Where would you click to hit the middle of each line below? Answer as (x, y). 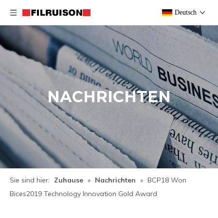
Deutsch (186, 12)
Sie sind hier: (30, 180)
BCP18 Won (167, 180)
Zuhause (69, 180)
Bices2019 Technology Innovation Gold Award (83, 194)
